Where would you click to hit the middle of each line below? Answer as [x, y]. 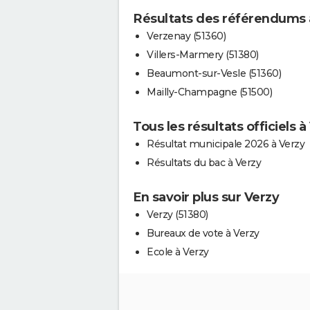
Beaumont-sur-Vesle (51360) [214, 74]
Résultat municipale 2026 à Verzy [226, 144]
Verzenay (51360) [186, 36]
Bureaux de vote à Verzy [203, 234]
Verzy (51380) [177, 215]
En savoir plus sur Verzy [206, 198]
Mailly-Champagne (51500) [209, 92]
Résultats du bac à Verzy [204, 163]
